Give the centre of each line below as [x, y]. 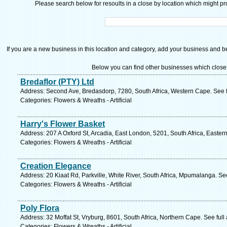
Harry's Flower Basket [63, 124]
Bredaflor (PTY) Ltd [57, 82]
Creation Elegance [56, 166]
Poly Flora [40, 208]
